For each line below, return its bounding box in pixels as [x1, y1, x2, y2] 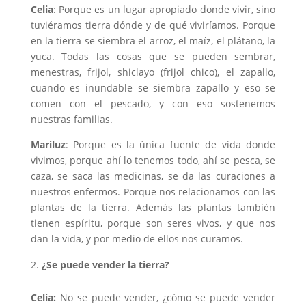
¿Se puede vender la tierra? [41, 258, 169, 271]
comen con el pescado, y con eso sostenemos [30, 96, 276, 110]
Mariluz [30, 137, 66, 151]
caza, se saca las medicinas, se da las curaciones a [30, 169, 276, 182]
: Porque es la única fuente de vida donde [65, 137, 276, 151]
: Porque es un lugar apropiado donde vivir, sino [53, 2, 276, 16]
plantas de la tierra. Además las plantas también [30, 200, 276, 214]
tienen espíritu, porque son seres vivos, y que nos [30, 216, 276, 229]
